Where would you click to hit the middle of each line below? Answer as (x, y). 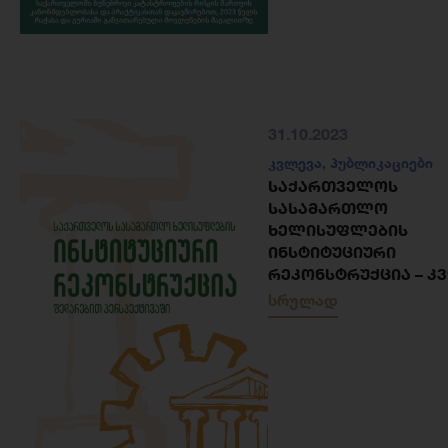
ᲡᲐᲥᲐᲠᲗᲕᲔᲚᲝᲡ (333, 186)
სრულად (303, 300)
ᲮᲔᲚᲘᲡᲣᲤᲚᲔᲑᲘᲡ (338, 230)
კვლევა (295, 163)
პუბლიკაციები (381, 163)
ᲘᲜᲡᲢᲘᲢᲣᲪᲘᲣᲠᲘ (332, 252)
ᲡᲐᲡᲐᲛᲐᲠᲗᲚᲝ (328, 208)
